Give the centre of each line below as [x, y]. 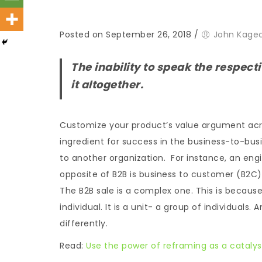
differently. [84, 223]
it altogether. [107, 84]
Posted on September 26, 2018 [125, 34]
